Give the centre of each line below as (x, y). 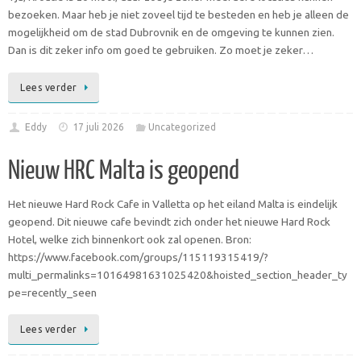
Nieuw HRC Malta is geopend (124, 170)
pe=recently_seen (52, 292)
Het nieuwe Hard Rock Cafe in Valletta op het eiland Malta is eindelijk (173, 203)
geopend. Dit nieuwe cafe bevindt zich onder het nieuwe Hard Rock (169, 221)
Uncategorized (182, 127)
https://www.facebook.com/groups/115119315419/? (138, 257)
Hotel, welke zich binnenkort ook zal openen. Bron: (130, 239)
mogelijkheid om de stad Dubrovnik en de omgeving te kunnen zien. (171, 32)
